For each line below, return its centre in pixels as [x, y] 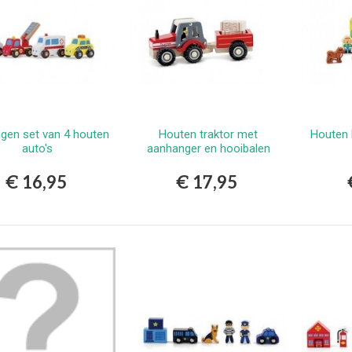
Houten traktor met [209, 135]
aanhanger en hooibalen [208, 149]
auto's [38, 149]
